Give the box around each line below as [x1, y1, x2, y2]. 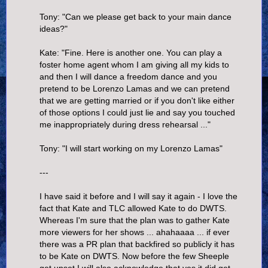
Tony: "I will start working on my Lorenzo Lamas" [39, 143, 223, 153]
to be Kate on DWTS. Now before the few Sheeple [39, 251, 229, 261]
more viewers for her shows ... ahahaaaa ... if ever [39, 227, 230, 237]
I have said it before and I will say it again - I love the [39, 191, 237, 201]
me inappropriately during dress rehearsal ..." [39, 119, 211, 129]
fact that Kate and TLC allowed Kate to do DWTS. [39, 203, 227, 213]
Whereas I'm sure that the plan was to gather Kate [39, 215, 230, 225]
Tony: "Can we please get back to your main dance [39, 11, 232, 22]
